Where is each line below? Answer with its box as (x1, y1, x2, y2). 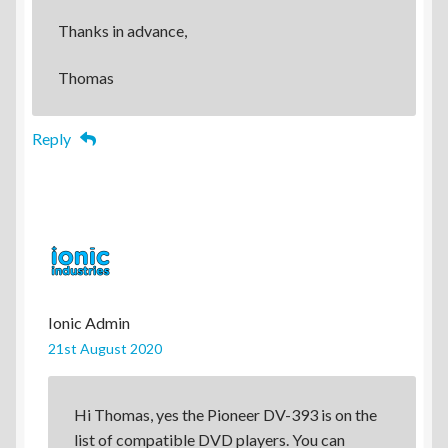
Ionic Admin (48, 312, 130, 332)
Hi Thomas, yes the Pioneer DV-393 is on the (73, 404, 377, 424)
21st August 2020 (48, 339, 162, 357)
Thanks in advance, (57, 20, 187, 40)
